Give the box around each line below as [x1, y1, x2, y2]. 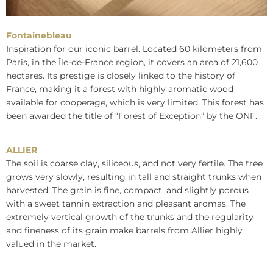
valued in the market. [6, 238, 96, 250]
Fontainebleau [6, 30, 72, 41]
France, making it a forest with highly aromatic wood [6, 83, 233, 95]
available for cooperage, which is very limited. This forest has [6, 97, 264, 108]
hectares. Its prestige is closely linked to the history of [6, 70, 235, 82]
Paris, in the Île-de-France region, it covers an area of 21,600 [6, 57, 258, 68]
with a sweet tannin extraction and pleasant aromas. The [6, 198, 246, 210]
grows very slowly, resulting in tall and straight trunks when [6, 171, 261, 183]
